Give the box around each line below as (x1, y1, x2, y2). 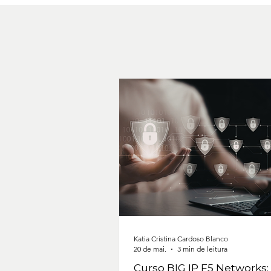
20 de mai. (134, 244, 166, 254)
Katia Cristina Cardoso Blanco (134, 234, 228, 244)
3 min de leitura (177, 244, 227, 254)
